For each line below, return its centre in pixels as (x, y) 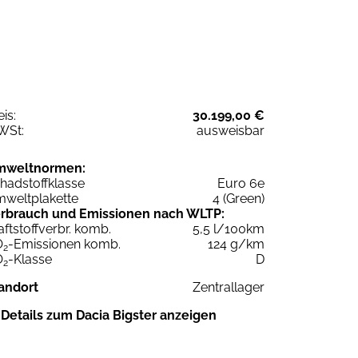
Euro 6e (241, 183)
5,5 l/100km (229, 229)
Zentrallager (229, 287)
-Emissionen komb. (64, 244)
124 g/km (236, 244)
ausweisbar (231, 130)
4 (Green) (239, 198)
